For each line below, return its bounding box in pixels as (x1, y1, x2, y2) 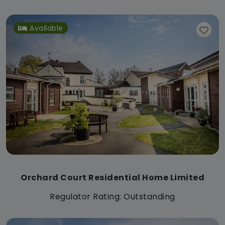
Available (30, 23, 63, 33)
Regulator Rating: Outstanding (50, 190, 175, 202)
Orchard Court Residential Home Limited (21, 171, 204, 183)
